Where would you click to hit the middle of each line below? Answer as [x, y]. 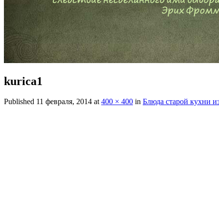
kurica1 [23, 81]
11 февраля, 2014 [64, 102]
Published [20, 102]
